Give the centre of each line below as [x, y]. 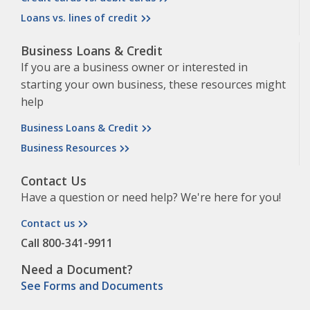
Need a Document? [77, 270]
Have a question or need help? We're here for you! [151, 198]
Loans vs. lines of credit [79, 18]
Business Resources [69, 148]
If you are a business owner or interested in [134, 67]
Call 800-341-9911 [67, 243]
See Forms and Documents [92, 286]
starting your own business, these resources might [153, 85]
